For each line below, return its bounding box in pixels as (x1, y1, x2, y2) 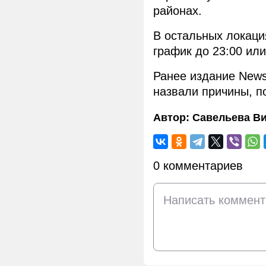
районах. (153, 4, 202, 18)
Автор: (153, 112, 192, 124)
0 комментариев (153, 159, 243, 173)
